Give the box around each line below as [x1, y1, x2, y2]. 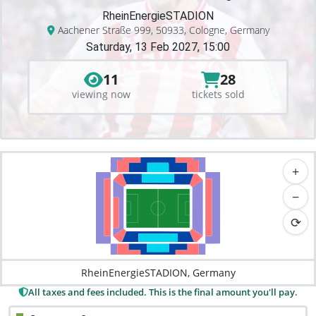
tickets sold [191, 87, 245, 101]
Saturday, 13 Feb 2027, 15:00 [86, 40, 230, 54]
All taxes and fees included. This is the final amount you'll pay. [28, 286, 298, 298]
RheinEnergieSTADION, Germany [80, 266, 236, 279]
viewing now [71, 87, 130, 101]
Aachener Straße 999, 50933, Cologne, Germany [54, 23, 269, 37]
